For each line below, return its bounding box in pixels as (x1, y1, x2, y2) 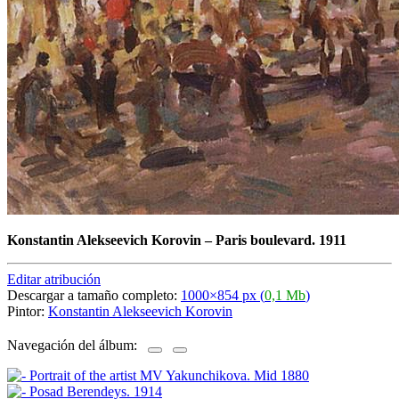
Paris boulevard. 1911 (216, 232, 346, 248)
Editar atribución (7, 271, 101, 287)
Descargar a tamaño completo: (7, 287, 181, 303)
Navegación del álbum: (7, 338, 148, 354)
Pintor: (7, 303, 48, 319)
